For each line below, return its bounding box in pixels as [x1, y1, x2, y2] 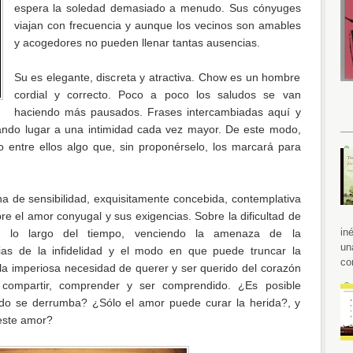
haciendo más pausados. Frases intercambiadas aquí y [13, 105, 301, 118]
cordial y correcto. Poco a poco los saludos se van [13, 87, 301, 101]
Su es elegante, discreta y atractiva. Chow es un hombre [13, 70, 301, 84]
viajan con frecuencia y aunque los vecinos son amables [13, 18, 301, 32]
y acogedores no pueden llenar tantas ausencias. [13, 35, 260, 49]
